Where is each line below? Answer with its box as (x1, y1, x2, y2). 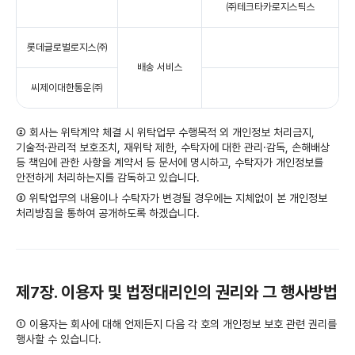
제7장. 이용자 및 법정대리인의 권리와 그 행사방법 (16, 282, 338, 303)
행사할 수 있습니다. (16, 333, 101, 346)
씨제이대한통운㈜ (31, 82, 103, 94)
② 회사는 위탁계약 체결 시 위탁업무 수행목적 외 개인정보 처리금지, (16, 126, 315, 139)
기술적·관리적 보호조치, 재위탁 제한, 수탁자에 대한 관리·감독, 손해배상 (16, 141, 330, 155)
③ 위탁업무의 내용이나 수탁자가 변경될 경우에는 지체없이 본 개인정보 (16, 192, 327, 205)
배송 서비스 (136, 61, 183, 74)
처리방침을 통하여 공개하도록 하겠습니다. (16, 207, 200, 220)
